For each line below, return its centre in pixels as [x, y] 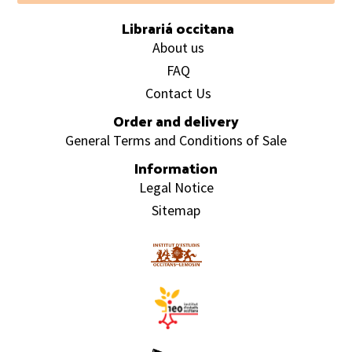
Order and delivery [176, 121]
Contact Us [178, 93]
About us [178, 48]
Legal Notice [176, 188]
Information [176, 168]
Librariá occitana [178, 28]
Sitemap [176, 211]
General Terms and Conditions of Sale [176, 141]
